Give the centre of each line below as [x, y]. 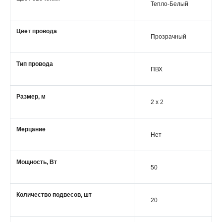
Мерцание [31, 129]
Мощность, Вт [37, 162]
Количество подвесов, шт [54, 195]
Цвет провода [37, 31]
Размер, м [31, 97]
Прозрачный [168, 37]
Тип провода [35, 64]
